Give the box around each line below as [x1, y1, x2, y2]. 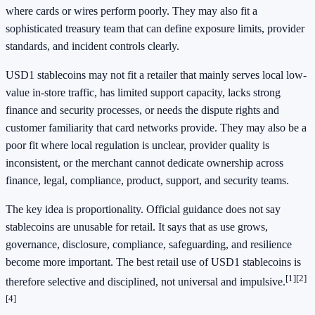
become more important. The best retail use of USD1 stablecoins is [6, 256, 301, 269]
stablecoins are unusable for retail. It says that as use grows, [6, 221, 268, 233]
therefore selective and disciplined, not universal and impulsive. [6, 276, 285, 288]
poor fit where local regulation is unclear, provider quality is [6, 139, 269, 152]
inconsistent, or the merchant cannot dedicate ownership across [6, 157, 283, 169]
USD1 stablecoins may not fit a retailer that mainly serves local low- [6, 69, 307, 82]
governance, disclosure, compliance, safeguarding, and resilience [6, 238, 292, 251]
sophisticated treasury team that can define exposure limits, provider [6, 22, 304, 35]
